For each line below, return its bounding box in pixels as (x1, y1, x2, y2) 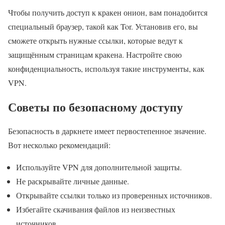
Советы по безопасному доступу (8, 97, 183, 116)
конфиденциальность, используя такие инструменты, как (8, 63, 204, 74)
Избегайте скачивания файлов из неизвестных (16, 203, 175, 214)
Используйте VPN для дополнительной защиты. (16, 161, 182, 172)
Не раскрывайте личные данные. (16, 175, 129, 186)
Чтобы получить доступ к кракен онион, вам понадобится (8, 7, 207, 18)
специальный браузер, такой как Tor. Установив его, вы (8, 21, 198, 32)
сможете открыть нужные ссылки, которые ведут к (8, 35, 183, 46)
